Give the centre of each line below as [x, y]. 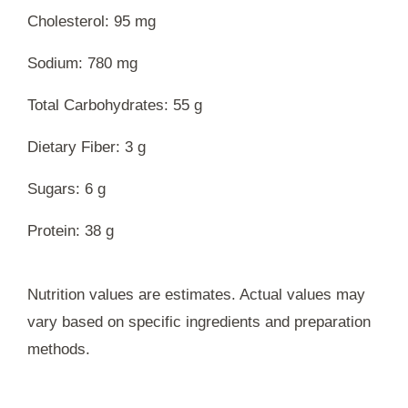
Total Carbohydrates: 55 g [115, 105]
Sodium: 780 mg [82, 63]
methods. [59, 349]
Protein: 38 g [71, 230]
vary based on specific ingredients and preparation [199, 321]
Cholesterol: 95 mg [92, 21]
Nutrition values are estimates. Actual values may [196, 294]
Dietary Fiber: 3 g [87, 147]
